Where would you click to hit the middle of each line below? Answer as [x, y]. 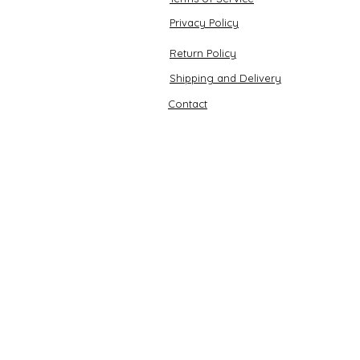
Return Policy [203, 53]
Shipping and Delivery [225, 78]
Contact [188, 104]
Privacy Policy [204, 23]
